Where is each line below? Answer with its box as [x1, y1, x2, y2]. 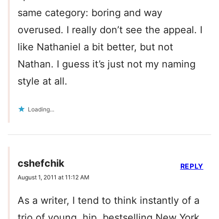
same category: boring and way [18, 7, 162, 19]
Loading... [28, 106, 54, 113]
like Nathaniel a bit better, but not [18, 41, 173, 53]
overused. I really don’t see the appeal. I [18, 24, 202, 36]
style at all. [18, 75, 67, 88]
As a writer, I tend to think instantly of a [18, 195, 199, 207]
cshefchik [18, 157, 65, 170]
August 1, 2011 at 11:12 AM [18, 174, 89, 181]
